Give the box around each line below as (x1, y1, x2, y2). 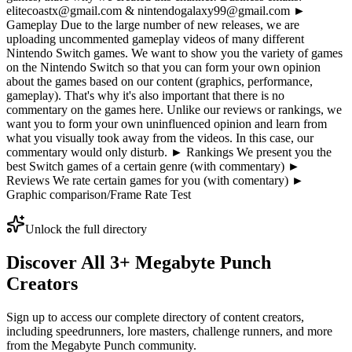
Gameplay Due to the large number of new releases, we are (6, 18, 299, 32)
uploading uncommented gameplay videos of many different (6, 32, 304, 46)
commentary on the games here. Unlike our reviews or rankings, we (6, 103, 342, 117)
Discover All (6, 252, 110, 273)
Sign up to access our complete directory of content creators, (6, 310, 304, 324)
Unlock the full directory (25, 222, 147, 236)
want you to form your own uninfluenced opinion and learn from (6, 117, 327, 131)
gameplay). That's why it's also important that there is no (6, 89, 284, 103)
